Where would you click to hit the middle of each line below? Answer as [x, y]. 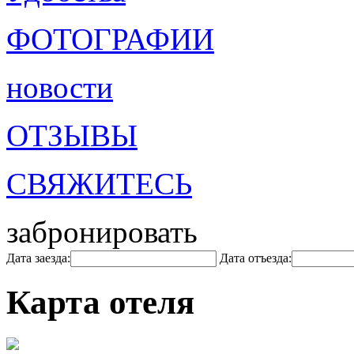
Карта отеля [100, 302]
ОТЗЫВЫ [72, 136]
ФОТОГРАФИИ [110, 39]
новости [60, 87]
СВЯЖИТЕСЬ [99, 184]
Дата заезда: [38, 258]
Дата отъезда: [256, 258]
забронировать [102, 232]
